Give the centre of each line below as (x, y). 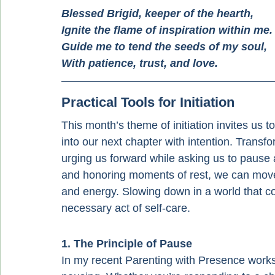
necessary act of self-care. (126, 208)
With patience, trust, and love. (140, 63)
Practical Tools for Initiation (148, 102)
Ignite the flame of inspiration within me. (167, 30)
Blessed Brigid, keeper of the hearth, (157, 14)
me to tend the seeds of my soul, (180, 47)
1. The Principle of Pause (127, 244)
